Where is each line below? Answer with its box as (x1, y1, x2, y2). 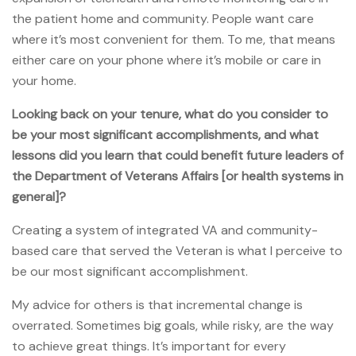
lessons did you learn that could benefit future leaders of (12, 146, 343, 164)
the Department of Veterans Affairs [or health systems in (12, 167, 343, 184)
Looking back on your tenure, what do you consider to (12, 105, 328, 122)
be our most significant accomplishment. (12, 262, 251, 280)
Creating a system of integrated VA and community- (12, 221, 318, 238)
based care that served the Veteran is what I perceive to (12, 242, 342, 259)
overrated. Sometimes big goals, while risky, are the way (12, 316, 334, 334)
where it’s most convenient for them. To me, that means (12, 30, 335, 48)
